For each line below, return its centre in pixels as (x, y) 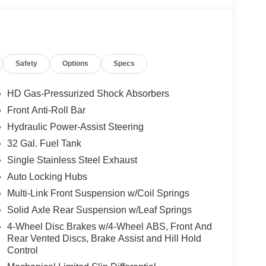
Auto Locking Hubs (47, 177)
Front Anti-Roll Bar (46, 110)
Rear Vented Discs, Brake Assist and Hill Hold (104, 239)
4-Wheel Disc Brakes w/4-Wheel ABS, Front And (109, 227)
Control (22, 251)
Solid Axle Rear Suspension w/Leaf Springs (99, 210)
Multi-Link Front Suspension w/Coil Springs (98, 194)
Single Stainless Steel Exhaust (72, 160)
